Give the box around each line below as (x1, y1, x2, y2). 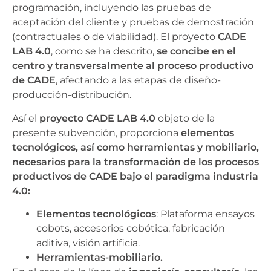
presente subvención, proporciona (12, 126, 181, 139)
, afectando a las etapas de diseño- (56, 74, 221, 87)
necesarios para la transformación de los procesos (12, 155, 259, 168)
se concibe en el (157, 45, 236, 57)
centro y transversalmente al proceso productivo (12, 60, 253, 72)
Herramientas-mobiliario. (36, 252, 163, 264)
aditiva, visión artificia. (36, 237, 140, 249)
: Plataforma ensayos (156, 208, 255, 220)
